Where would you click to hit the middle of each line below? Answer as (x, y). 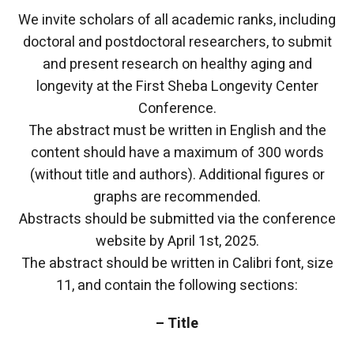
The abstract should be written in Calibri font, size (177, 264)
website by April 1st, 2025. (177, 241)
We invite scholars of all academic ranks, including (177, 20)
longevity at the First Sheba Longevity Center (177, 87)
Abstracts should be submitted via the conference (177, 219)
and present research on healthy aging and (177, 64)
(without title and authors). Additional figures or (177, 175)
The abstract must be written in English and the (177, 131)
